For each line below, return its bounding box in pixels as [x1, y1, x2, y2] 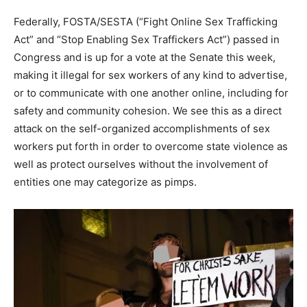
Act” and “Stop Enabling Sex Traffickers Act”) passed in [14, 32, 280, 46]
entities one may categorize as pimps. [14, 175, 197, 188]
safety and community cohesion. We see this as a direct [14, 103, 282, 117]
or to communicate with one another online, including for [14, 86, 288, 99]
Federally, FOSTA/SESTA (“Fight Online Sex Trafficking [14, 14, 278, 28]
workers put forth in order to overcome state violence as [14, 139, 288, 153]
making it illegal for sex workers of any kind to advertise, [14, 68, 287, 82]
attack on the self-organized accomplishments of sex [14, 121, 270, 135]
